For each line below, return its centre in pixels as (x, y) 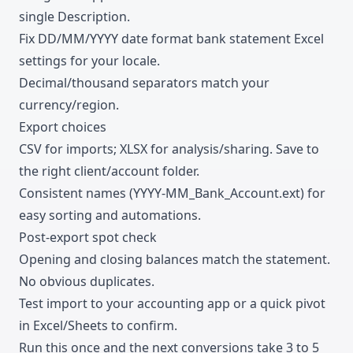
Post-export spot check (88, 237)
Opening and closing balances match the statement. (175, 259)
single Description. (74, 16)
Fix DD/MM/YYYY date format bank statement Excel (171, 38)
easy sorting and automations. (110, 215)
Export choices (63, 126)
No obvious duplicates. (87, 281)
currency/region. (69, 104)
